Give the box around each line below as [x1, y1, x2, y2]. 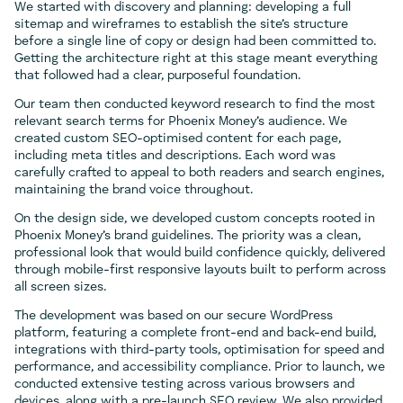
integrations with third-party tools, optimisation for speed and [14, 343, 384, 356]
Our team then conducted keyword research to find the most [14, 97, 375, 111]
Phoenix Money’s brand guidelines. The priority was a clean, [14, 228, 361, 242]
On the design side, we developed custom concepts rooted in [14, 211, 375, 225]
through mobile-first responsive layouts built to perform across [14, 263, 386, 276]
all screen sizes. [14, 280, 106, 293]
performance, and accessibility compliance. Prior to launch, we [14, 360, 385, 373]
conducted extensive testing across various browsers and [14, 377, 354, 390]
